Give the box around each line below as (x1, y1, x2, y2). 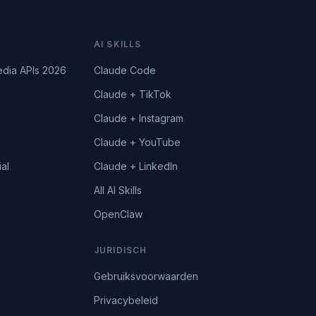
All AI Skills (93, 184, 142, 196)
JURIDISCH (93, 245, 147, 255)
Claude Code (93, 64, 156, 76)
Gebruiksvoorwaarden (93, 270, 198, 282)
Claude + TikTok (93, 88, 171, 100)
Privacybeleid (93, 294, 158, 306)
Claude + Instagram (93, 112, 183, 124)
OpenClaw (93, 208, 142, 220)
